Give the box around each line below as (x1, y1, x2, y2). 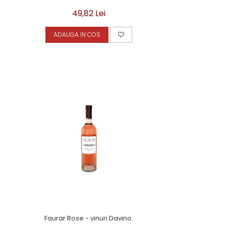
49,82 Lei (72, 8, 105, 19)
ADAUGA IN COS (53, 30, 100, 39)
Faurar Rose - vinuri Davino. (44, 213, 133, 223)
